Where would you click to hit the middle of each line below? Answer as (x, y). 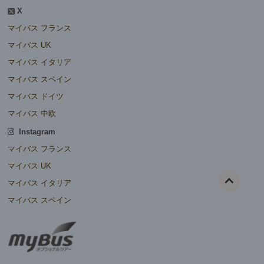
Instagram (35, 131)
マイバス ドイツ (36, 97)
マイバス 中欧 (32, 114)
